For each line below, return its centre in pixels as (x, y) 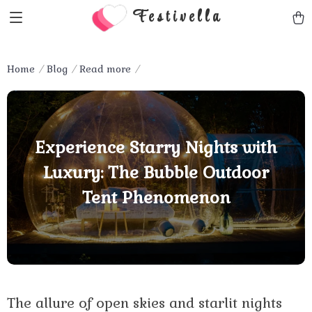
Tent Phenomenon (156, 197)
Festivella (177, 17)
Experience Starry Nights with (156, 147)
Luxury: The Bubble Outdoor (156, 172)
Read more (105, 69)
